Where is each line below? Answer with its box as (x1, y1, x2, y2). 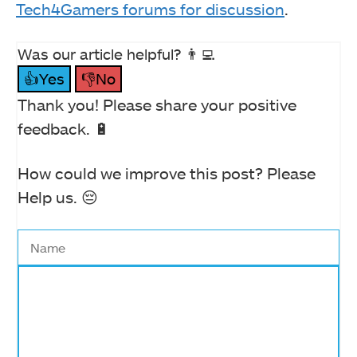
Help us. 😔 (18, 186, 98, 206)
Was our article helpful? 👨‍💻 (18, 44, 215, 63)
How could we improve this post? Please (18, 163, 316, 182)
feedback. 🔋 (18, 118, 110, 138)
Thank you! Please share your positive (18, 94, 296, 114)
